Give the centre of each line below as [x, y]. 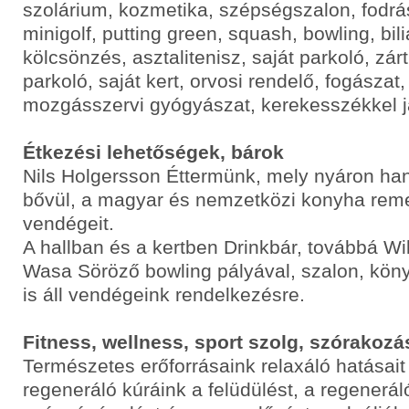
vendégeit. [68, 223]
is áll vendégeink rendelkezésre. [164, 294]
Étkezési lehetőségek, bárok [153, 152]
